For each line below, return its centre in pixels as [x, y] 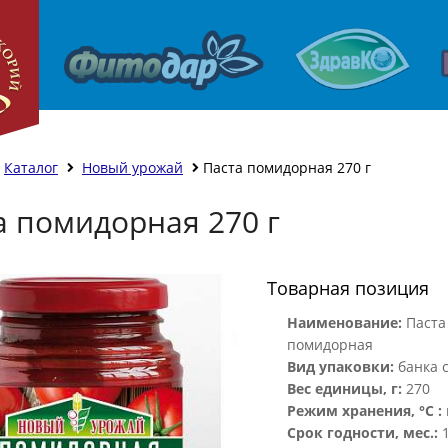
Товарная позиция [348, 288]
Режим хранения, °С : [365, 410]
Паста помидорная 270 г [286, 167]
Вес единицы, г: [345, 388]
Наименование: [345, 322]
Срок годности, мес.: [363, 432]
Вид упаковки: [341, 366]
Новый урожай [132, 167]
